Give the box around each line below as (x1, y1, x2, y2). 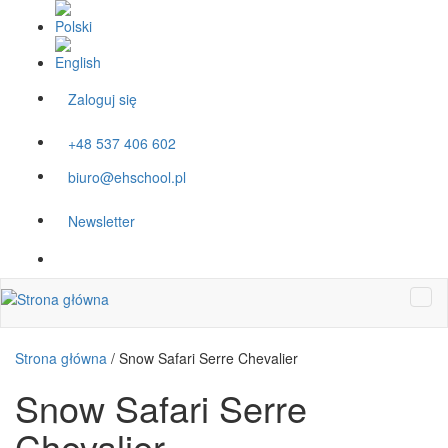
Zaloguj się (68, 89, 137, 109)
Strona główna (15, 348, 107, 368)
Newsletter (68, 211, 135, 231)
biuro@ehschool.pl (68, 167, 186, 187)
